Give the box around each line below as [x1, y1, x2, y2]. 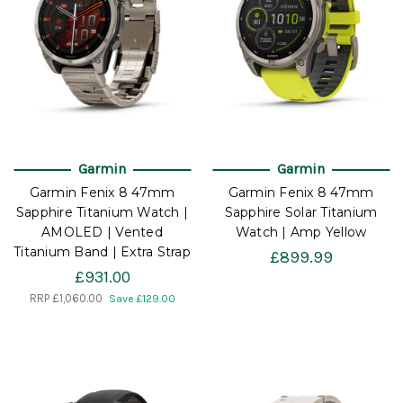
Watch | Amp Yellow [235, 223, 367, 240]
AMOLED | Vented [41, 223, 163, 240]
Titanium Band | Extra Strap [13, 243, 191, 260]
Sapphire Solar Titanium [224, 203, 378, 220]
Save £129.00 [108, 291, 175, 305]
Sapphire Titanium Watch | [15, 203, 189, 220]
